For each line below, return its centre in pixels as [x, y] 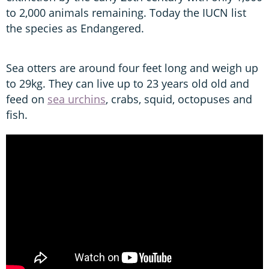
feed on [27, 99]
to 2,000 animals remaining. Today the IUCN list [126, 12]
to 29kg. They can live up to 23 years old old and [128, 83]
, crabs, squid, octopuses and [179, 99]
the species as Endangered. [75, 28]
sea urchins [77, 99]
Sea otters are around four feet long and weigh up [132, 68]
